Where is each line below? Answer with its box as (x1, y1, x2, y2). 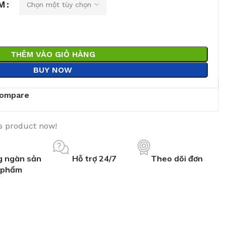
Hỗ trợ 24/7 (72, 153, 117, 163)
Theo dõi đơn (151, 153, 203, 163)
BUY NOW (33, 65, 72, 75)
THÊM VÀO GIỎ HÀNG (10, 49, 95, 59)
